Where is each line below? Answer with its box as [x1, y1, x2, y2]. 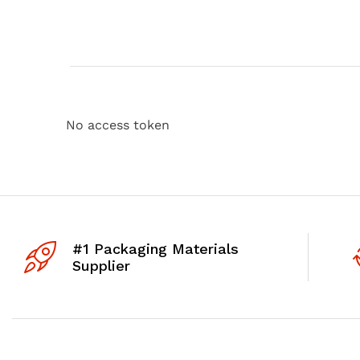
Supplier [72, 256, 130, 274]
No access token [66, 117, 170, 133]
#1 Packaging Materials [72, 239, 239, 257]
